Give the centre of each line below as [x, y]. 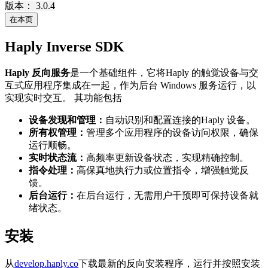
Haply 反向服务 [37, 72]
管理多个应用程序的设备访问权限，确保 [172, 132]
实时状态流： [57, 157]
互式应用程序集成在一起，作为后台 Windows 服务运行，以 [130, 85]
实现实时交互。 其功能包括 [63, 98]
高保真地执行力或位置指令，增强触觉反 [163, 170]
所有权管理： [57, 132]
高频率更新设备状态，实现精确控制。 [167, 157]
